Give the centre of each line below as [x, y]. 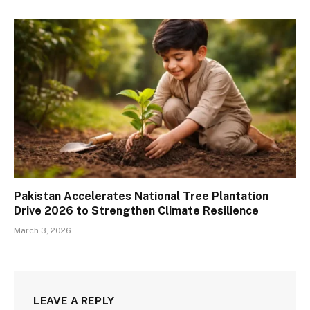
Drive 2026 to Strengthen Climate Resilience [136, 211]
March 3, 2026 [43, 231]
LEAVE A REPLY [74, 301]
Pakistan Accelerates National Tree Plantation [141, 197]
